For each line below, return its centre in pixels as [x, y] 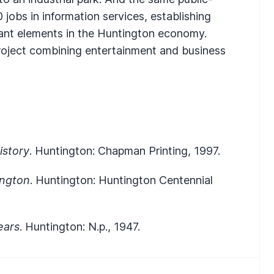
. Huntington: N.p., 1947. [80, 226]
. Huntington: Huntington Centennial [121, 180]
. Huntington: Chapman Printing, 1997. [125, 150]
